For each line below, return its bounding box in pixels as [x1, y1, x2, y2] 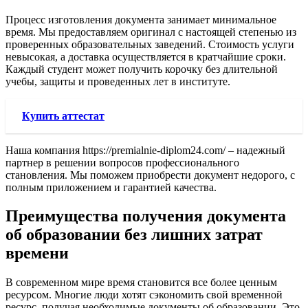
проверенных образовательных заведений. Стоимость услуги [5, 38, 294, 50]
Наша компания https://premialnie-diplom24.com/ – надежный [5, 144, 285, 156]
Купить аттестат [22, 109, 104, 122]
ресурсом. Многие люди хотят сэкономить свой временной [5, 289, 283, 301]
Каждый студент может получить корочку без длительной [5, 63, 278, 75]
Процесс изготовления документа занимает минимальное [5, 13, 276, 25]
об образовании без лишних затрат [5, 225, 263, 244]
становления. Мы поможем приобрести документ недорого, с [5, 168, 295, 181]
